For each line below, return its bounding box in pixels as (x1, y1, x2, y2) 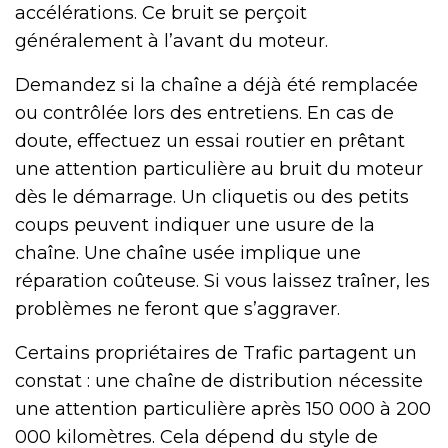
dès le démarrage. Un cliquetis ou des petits (15, 185, 409, 208)
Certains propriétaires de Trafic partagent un (15, 341, 417, 364)
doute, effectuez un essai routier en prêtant (15, 129, 405, 152)
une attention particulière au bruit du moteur (15, 157, 423, 180)
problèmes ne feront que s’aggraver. (15, 297, 340, 320)
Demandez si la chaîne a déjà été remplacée (15, 73, 418, 96)
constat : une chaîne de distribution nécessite (15, 369, 423, 392)
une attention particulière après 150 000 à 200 (15, 397, 431, 420)
